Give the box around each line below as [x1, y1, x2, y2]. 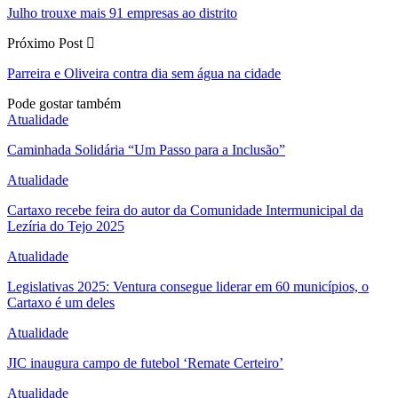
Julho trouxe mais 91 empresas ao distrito [7, 4, 237, 20]
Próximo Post [7, 35, 86, 51]
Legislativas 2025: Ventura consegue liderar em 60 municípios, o [7, 278, 369, 294]
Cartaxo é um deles [7, 294, 115, 310]
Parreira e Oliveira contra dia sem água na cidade [7, 65, 281, 81]
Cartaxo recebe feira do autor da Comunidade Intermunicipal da [7, 202, 363, 218]
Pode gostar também [7, 95, 121, 111]
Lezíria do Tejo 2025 [7, 218, 124, 234]
